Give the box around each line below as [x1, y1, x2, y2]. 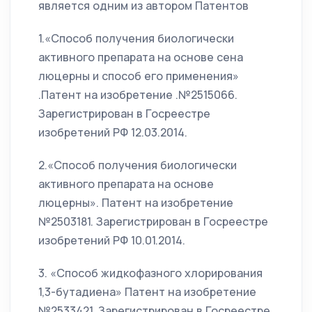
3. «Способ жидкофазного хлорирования [38, 265, 263, 281]
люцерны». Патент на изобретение [38, 195, 233, 211]
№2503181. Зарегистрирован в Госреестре [38, 214, 268, 230]
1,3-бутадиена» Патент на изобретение [38, 284, 256, 300]
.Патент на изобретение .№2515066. [38, 87, 237, 103]
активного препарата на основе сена [38, 49, 243, 65]
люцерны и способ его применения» [38, 68, 239, 84]
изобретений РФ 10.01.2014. [38, 233, 185, 249]
